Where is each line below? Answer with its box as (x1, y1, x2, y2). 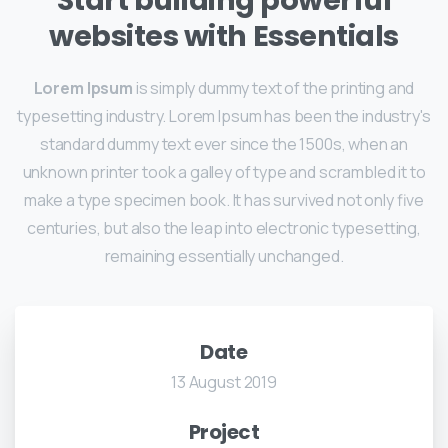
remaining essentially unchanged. (104, 245, 344, 268)
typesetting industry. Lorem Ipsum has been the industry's (17, 105, 431, 128)
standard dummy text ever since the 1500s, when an (39, 133, 409, 156)
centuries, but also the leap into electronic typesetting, (26, 217, 422, 240)
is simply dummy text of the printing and (132, 77, 415, 100)
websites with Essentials (49, 16, 399, 57)
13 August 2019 (171, 371, 277, 394)
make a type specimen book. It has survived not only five (23, 189, 425, 212)
